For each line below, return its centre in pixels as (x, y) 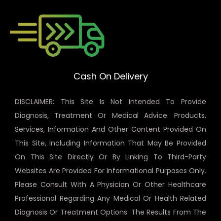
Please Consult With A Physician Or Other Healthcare (110, 184)
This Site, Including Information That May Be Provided (110, 143)
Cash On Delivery (110, 76)
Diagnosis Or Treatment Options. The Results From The (110, 212)
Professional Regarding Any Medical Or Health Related (110, 198)
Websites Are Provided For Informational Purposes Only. (110, 170)
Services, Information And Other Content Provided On (110, 129)
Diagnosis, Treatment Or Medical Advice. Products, (110, 115)
